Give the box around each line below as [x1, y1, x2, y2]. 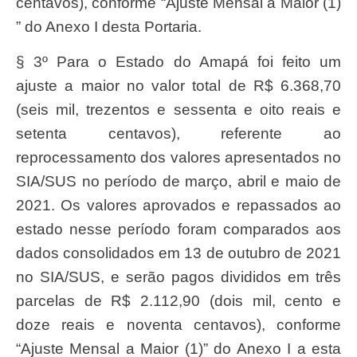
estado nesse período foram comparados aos [16, 220, 341, 237]
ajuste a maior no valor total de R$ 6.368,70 [16, 76, 341, 94]
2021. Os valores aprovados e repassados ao [16, 196, 341, 214]
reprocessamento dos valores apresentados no [16, 148, 341, 166]
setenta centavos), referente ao [16, 124, 341, 142]
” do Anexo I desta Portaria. [16, 18, 202, 35]
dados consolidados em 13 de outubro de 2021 [16, 244, 341, 261]
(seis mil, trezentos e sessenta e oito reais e [16, 100, 341, 118]
